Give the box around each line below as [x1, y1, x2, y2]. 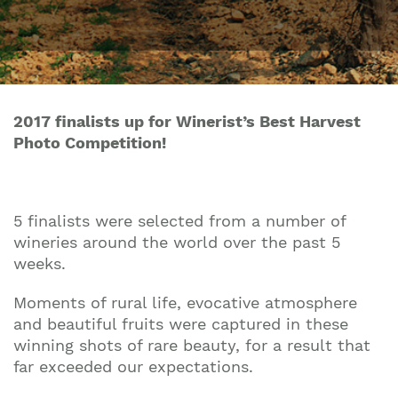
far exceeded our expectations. [13, 357, 259, 376]
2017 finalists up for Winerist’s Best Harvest [13, 112, 361, 131]
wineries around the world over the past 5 [13, 233, 340, 251]
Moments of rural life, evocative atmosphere [13, 293, 357, 312]
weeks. [13, 254, 66, 273]
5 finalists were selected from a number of [13, 211, 346, 230]
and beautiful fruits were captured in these [13, 314, 348, 333]
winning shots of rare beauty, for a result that [13, 336, 370, 354]
